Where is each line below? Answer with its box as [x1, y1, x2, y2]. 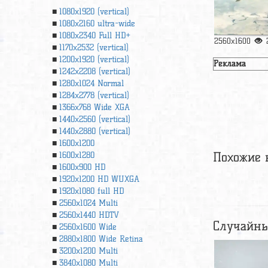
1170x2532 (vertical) [59, 42, 129, 53]
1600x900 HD [59, 162, 105, 172]
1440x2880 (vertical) [59, 126, 130, 136]
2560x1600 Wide [59, 222, 117, 232]
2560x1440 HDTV [59, 210, 119, 220]
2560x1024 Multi [59, 198, 118, 208]
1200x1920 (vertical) [59, 54, 129, 65]
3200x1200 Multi [59, 246, 118, 256]
